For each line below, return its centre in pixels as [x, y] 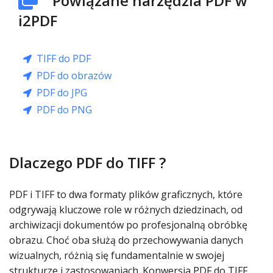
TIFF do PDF [64, 58]
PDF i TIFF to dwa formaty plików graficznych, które [126, 194]
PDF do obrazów [74, 76]
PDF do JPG [62, 93]
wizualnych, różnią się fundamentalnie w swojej [117, 255]
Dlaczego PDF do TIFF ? [87, 162]
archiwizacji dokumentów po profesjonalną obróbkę [128, 225]
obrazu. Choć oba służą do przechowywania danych [126, 240]
